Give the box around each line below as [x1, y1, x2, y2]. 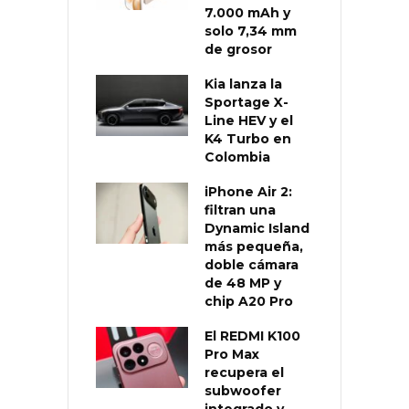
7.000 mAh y [204, 4, 290, 21]
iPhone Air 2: [204, 183, 292, 200]
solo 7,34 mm [204, 22, 297, 39]
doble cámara [204, 256, 299, 273]
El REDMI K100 [204, 327, 300, 344]
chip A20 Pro [204, 292, 293, 309]
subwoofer [204, 382, 281, 399]
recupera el [204, 363, 284, 381]
